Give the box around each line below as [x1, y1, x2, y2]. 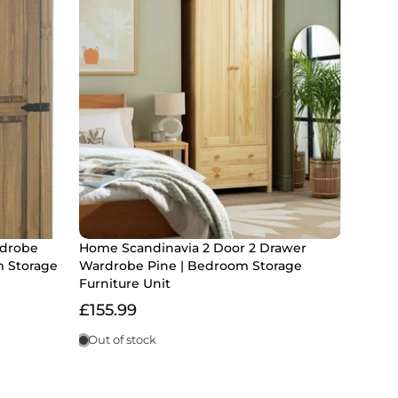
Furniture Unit [79, 275, 171, 292]
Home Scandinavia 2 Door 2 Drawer [79, 240, 306, 257]
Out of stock [88, 333, 156, 347]
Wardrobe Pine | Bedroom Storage [79, 258, 302, 275]
